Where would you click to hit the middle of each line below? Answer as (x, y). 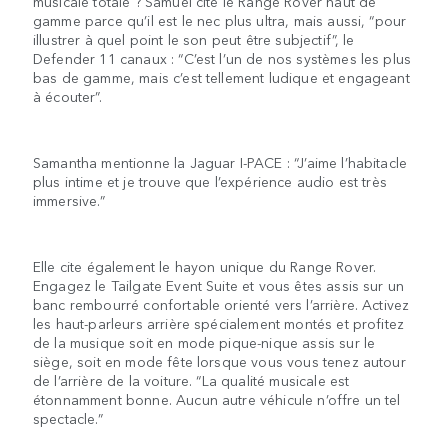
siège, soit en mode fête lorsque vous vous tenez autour (219, 361)
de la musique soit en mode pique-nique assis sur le (204, 342)
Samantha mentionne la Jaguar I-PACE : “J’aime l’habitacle (220, 162)
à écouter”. (74, 96)
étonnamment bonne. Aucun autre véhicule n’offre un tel (217, 399)
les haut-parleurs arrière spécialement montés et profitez (219, 323)
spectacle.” (68, 418)
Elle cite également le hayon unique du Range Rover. (205, 266)
